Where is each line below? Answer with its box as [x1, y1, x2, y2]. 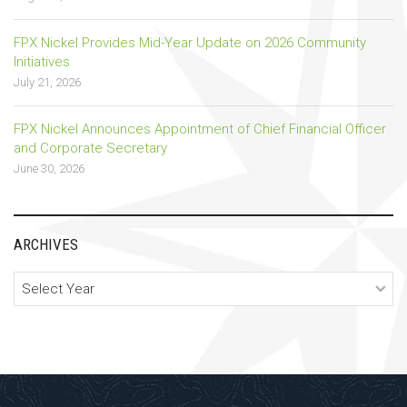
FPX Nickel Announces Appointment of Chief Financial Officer [14, 120, 386, 137]
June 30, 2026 [14, 161, 84, 175]
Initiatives [14, 53, 70, 70]
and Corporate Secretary [14, 139, 167, 156]
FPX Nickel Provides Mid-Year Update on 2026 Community [14, 34, 366, 51]
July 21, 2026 [14, 74, 81, 89]
